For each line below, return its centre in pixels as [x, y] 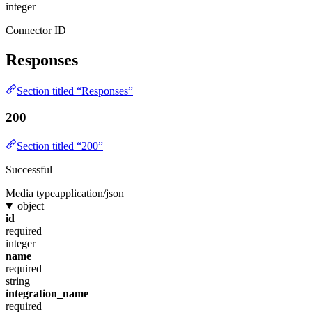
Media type [30, 193]
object [30, 206]
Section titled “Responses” [75, 91]
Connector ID [36, 30]
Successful [29, 170]
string [18, 281]
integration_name [47, 294]
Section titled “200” [60, 146]
